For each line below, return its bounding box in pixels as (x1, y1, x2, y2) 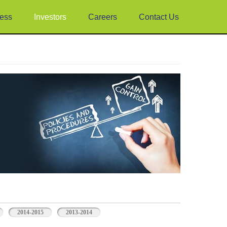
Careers (88, 13, 117, 21)
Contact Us (139, 13, 179, 21)
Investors (34, 13, 66, 21)
